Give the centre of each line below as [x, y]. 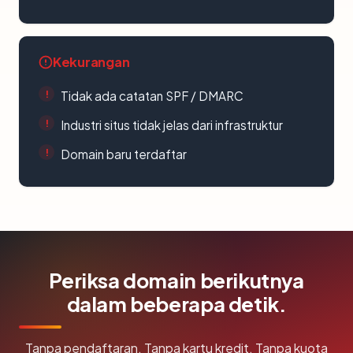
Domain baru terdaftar [124, 154]
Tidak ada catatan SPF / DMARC [152, 96]
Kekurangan [91, 62]
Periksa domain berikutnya [176, 280]
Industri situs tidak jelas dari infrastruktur [172, 125]
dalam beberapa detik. [176, 304]
